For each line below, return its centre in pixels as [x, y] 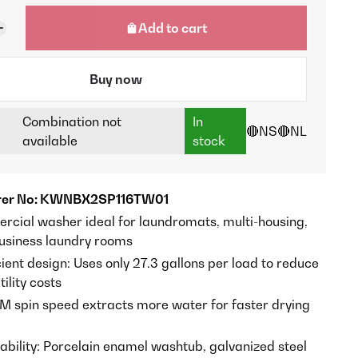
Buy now [115, 80]
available [50, 141]
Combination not [72, 122]
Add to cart [173, 28]
